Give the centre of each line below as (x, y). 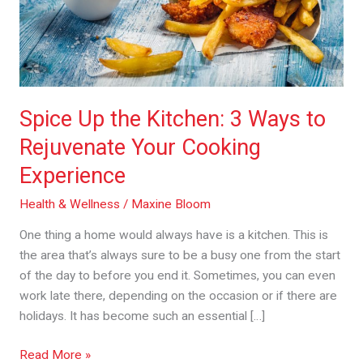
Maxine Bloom (171, 204)
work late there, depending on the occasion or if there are (178, 296)
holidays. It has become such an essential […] (142, 316)
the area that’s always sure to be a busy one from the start (179, 256)
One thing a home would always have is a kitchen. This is (173, 235)
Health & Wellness (69, 204)
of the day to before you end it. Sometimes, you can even (177, 276)
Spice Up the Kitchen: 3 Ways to (172, 120)
